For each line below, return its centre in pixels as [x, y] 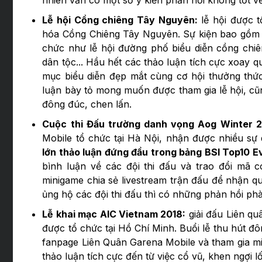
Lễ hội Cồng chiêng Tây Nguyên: [120, 20]
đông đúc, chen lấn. [87, 104]
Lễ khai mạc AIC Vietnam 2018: [114, 214]
